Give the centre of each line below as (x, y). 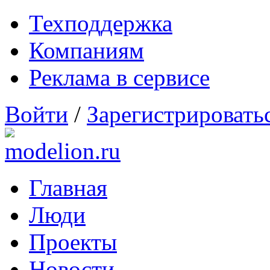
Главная (68, 188)
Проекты (73, 242)
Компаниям (86, 50)
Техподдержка (101, 23)
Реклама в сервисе (119, 77)
